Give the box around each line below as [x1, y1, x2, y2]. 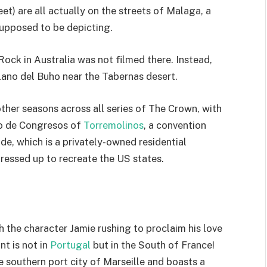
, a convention [144, 119, 206, 131]
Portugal [48, 238, 91, 251]
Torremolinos [83, 119, 144, 131]
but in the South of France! [91, 238, 215, 251]
